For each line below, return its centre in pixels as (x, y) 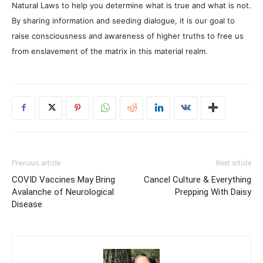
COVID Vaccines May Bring (63, 179)
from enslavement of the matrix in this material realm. (110, 51)
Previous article (36, 163)
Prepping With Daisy (213, 192)
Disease (27, 204)
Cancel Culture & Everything (198, 179)
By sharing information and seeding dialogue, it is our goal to (123, 20)
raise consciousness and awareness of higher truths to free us (128, 36)
